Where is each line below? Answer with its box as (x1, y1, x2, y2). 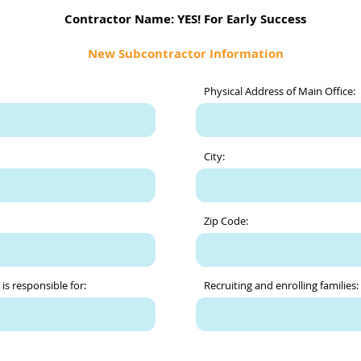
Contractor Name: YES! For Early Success (64, 10, 306, 27)
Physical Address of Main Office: (204, 84, 355, 98)
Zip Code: (204, 214, 248, 228)
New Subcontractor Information (87, 45, 284, 62)
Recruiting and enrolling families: (204, 278, 359, 293)
